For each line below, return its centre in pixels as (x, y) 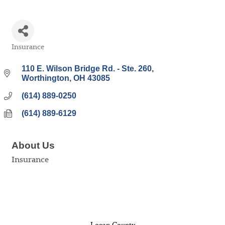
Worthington (45, 78)
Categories (28, 54)
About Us (33, 145)
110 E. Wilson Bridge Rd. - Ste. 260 (87, 69)
